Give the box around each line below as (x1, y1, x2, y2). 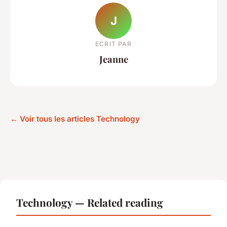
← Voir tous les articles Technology (10, 114, 140, 124)
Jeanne (99, 52, 128, 65)
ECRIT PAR (95, 40, 132, 48)
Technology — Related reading (16, 195, 163, 210)
